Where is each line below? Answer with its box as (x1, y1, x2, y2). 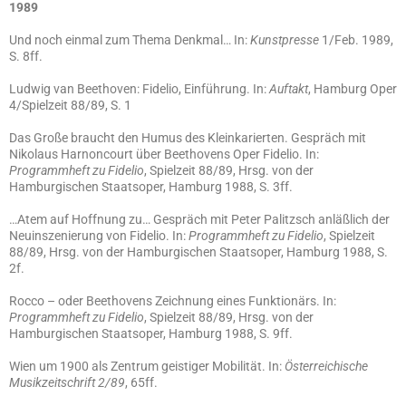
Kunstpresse (250, 33, 319, 47)
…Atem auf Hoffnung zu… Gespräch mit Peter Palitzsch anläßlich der (9, 212, 390, 227)
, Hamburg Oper (308, 82, 397, 96)
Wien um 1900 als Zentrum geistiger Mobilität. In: (9, 359, 285, 373)
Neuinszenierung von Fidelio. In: (9, 228, 188, 243)
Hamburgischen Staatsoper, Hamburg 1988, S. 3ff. (9, 179, 293, 194)
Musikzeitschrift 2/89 (9, 375, 125, 390)
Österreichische (285, 359, 368, 373)
